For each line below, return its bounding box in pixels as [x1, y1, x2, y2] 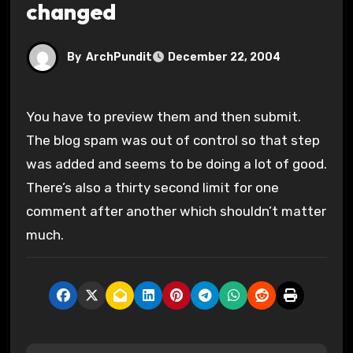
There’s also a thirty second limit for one [25, 179, 279, 195]
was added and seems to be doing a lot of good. [25, 155, 327, 172]
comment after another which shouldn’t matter [25, 203, 326, 219]
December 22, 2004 [167, 50, 281, 65]
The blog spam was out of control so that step [25, 132, 320, 148]
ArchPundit [85, 50, 152, 64]
